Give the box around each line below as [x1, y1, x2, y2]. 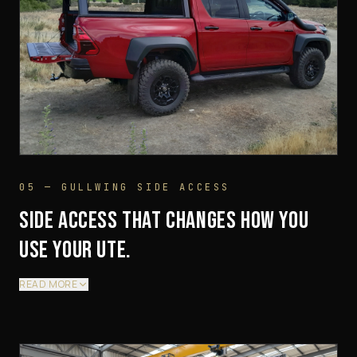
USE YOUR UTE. [19, 236, 131, 265]
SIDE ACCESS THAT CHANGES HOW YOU [19, 206, 309, 236]
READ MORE [19, 277, 78, 292]
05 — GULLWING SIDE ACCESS [19, 181, 230, 194]
